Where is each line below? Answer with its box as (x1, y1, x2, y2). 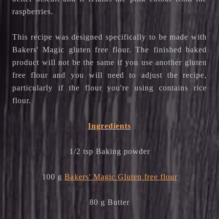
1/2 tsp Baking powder (69, 147, 150, 156)
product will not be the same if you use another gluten (12, 58, 207, 67)
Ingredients (88, 122, 131, 131)
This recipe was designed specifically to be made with (12, 33, 207, 42)
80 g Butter (89, 198, 130, 207)
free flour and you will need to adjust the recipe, (12, 71, 207, 80)
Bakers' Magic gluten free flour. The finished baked (12, 45, 207, 54)
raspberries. (12, 7, 56, 16)
